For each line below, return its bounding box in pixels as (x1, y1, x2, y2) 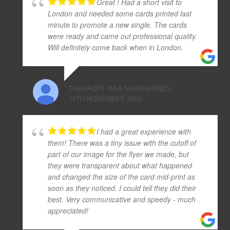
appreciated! (48, 205, 88, 216)
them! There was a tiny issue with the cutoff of (48, 137, 196, 148)
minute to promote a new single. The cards (48, 19, 187, 30)
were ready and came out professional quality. (48, 30, 197, 41)
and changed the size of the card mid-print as (48, 171, 195, 182)
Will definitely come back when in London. (48, 42, 183, 52)
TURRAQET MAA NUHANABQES (69, 83, 171, 93)
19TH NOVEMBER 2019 (69, 93, 141, 103)
